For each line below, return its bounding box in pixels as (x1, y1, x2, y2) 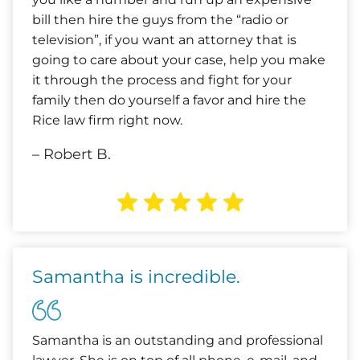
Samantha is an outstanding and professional (32, 333, 323, 348)
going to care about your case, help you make (32, 52, 325, 67)
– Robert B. (32, 145, 111, 163)
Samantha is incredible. (32, 266, 240, 288)
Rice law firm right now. (32, 112, 182, 128)
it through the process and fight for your (32, 72, 292, 88)
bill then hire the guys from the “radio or (32, 12, 288, 27)
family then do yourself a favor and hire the (32, 92, 306, 108)
